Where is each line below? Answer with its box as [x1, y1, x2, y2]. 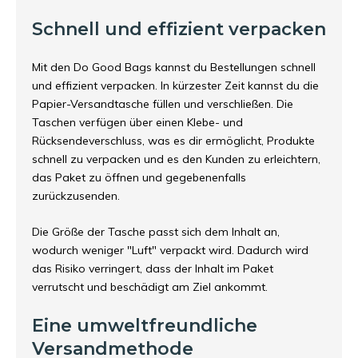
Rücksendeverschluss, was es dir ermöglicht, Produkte [32, 133, 315, 148]
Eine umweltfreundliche [32, 315, 257, 336]
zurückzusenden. [32, 189, 120, 203]
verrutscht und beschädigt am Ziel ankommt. [32, 280, 268, 294]
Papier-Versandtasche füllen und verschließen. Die [32, 97, 293, 111]
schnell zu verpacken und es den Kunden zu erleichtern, [32, 152, 320, 166]
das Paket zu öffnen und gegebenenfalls [32, 170, 246, 185]
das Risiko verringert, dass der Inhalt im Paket [32, 261, 273, 276]
